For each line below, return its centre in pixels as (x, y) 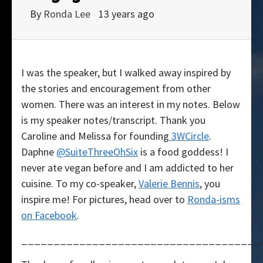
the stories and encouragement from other (116, 88)
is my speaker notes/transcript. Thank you (113, 120)
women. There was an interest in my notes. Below (131, 104)
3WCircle (189, 136)
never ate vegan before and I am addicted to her (127, 167)
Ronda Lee (68, 14)
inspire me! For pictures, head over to (104, 199)
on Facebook (49, 215)
